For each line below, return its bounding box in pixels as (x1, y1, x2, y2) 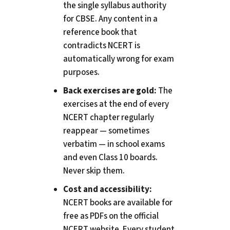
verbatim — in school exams (63, 138, 165, 151)
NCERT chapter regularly (63, 111, 154, 124)
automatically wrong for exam (63, 53, 174, 66)
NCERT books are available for (63, 197, 172, 209)
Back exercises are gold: (63, 85, 157, 98)
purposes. (63, 66, 100, 79)
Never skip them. (63, 165, 125, 178)
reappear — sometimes (63, 125, 149, 138)
